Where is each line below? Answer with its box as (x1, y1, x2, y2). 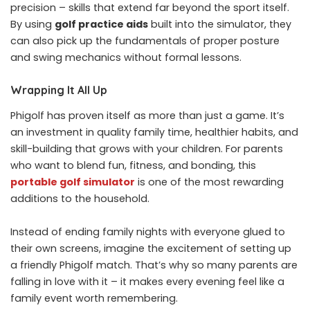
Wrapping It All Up (10, 82, 107, 97)
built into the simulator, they (148, 17, 291, 31)
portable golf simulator (10, 174, 135, 189)
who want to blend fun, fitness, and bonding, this (10, 158, 256, 172)
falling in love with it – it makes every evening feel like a (10, 274, 284, 289)
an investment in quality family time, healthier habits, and (10, 125, 298, 139)
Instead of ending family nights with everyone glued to (10, 224, 285, 239)
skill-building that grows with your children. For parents (10, 141, 283, 156)
